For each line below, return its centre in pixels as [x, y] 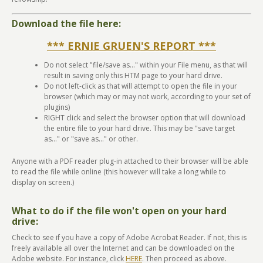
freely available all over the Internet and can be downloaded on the [123, 248]
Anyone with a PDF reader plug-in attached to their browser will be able [130, 161]
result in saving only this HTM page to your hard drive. [133, 75]
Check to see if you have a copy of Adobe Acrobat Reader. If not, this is [129, 237]
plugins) [57, 107]
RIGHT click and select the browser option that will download [145, 118]
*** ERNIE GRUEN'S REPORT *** [131, 46]
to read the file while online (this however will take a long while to [119, 172]
